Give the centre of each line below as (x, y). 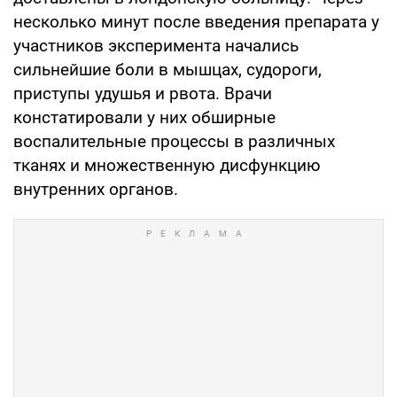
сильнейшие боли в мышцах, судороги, (167, 69)
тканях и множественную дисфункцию (167, 165)
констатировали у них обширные (144, 117)
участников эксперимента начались (156, 45)
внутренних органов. (96, 189)
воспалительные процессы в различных (174, 141)
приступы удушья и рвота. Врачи (143, 93)
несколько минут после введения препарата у (196, 21)
